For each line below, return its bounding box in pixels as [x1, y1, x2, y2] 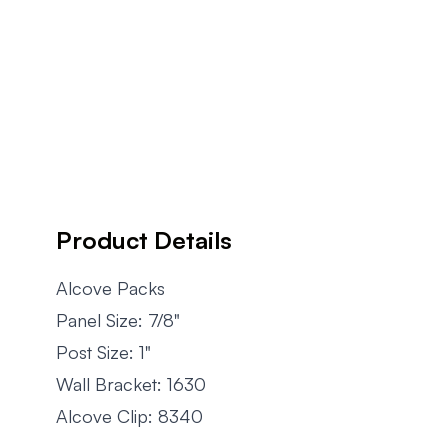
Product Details [56, 224, 232, 255]
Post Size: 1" [56, 340, 151, 363]
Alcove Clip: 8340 [56, 404, 203, 427]
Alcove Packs [56, 276, 165, 299]
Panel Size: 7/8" [56, 308, 180, 331]
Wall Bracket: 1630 [56, 372, 206, 395]
